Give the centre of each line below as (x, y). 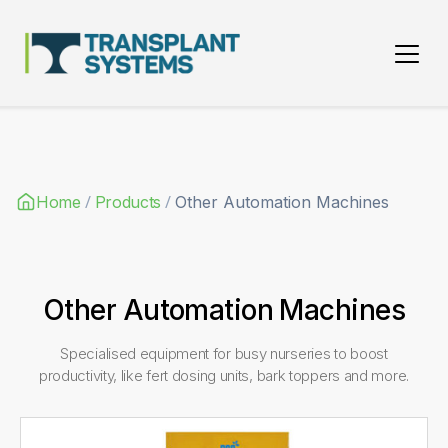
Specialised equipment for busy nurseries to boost (224, 353)
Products (128, 202)
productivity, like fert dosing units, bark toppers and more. (223, 375)
